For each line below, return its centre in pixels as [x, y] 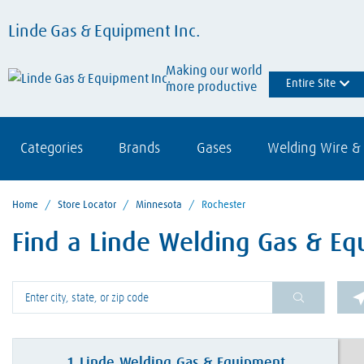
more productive [212, 87]
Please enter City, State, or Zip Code [90, 305]
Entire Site [327, 84]
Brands [140, 149]
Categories [52, 149]
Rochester [223, 206]
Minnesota [159, 206]
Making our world [214, 71]
